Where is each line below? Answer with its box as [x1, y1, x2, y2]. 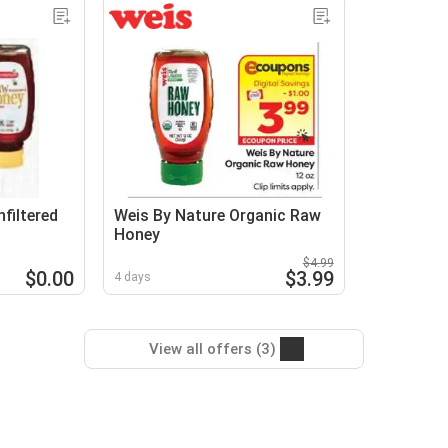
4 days [114, 269, 152, 284]
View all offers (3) [148, 339, 276, 358]
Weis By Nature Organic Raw [114, 205, 322, 225]
